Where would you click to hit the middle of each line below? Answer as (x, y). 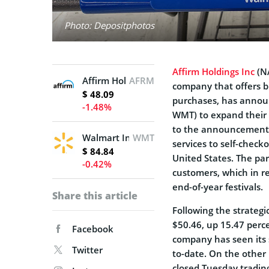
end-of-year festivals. (218, 186)
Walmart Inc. (110, 137)
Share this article (95, 195)
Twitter (87, 249)
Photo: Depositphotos (109, 25)
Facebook (93, 228)
